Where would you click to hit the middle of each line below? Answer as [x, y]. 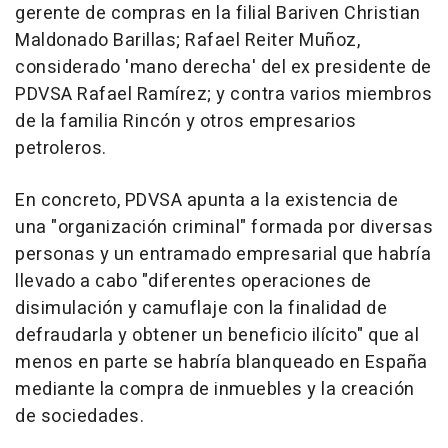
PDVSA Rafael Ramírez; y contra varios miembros [223, 95]
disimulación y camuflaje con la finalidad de [201, 309]
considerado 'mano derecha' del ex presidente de [223, 68]
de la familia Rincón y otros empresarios [185, 122]
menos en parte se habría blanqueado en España [221, 363]
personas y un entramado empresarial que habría [223, 255]
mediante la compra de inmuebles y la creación [215, 390]
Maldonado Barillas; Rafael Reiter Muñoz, [187, 41]
